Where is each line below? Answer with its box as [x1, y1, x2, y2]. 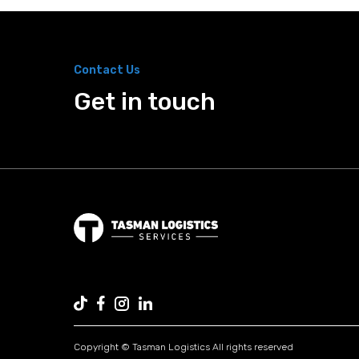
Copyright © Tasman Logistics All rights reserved [74, 341, 293, 353]
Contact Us [74, 63, 140, 77]
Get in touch [74, 87, 216, 116]
